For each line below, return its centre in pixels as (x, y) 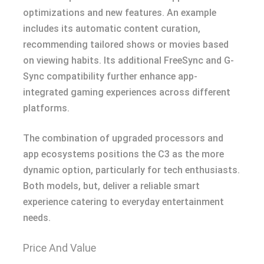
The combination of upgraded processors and (123, 138)
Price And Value (60, 248)
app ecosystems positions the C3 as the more (123, 154)
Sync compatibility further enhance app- (110, 76)
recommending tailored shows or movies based (126, 44)
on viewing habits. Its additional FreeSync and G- (128, 60)
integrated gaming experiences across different (127, 92)
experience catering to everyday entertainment (123, 202)
